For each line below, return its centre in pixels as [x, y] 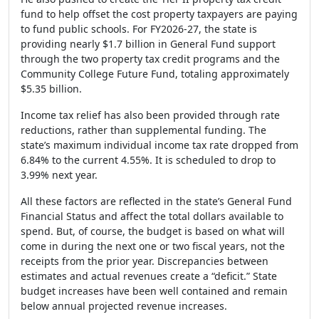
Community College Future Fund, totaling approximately [155, 74]
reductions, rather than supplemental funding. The [143, 130]
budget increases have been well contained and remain [154, 291]
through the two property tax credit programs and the [150, 59]
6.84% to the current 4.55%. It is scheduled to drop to [148, 160]
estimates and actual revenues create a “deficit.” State [149, 276]
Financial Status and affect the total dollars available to [152, 216]
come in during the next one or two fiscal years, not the [153, 246]
